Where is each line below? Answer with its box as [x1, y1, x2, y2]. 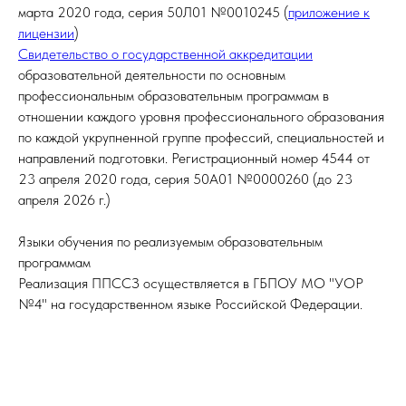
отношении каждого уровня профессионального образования [18, 108, 384, 125]
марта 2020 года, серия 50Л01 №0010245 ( [18, 4, 288, 21]
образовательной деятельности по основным [18, 66, 285, 83]
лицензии [18, 24, 74, 42]
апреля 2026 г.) [18, 191, 111, 208]
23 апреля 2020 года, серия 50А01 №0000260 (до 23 [18, 170, 353, 188]
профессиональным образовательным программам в [18, 87, 329, 104]
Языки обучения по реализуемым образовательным [18, 233, 323, 250]
